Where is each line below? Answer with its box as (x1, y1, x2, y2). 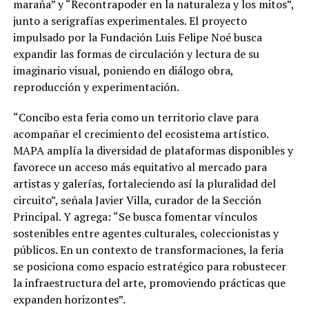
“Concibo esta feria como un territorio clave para (12, 109, 259, 125)
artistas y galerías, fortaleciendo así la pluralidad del (12, 175, 276, 191)
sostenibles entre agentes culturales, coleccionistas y (12, 225, 279, 241)
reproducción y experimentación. (12, 79, 179, 94)
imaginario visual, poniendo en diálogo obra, (12, 62, 233, 78)
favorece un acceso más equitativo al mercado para (12, 159, 267, 175)
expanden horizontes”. (12, 291, 126, 307)
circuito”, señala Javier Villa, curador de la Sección (12, 192, 261, 208)
